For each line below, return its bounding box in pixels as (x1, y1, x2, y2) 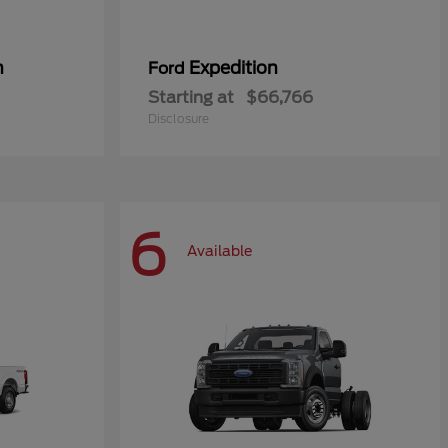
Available (187, 242, 252, 259)
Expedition (189, 58, 278, 78)
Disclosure (148, 111, 209, 126)
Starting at (148, 88, 234, 107)
